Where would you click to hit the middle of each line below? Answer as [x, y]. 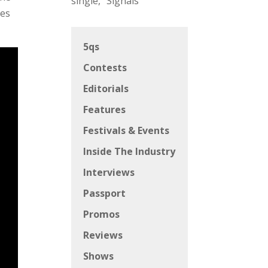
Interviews [109, 173]
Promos [102, 214]
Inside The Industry [130, 152]
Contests [105, 68]
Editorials [106, 89]
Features [105, 110]
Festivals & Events [127, 131]
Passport [105, 194]
